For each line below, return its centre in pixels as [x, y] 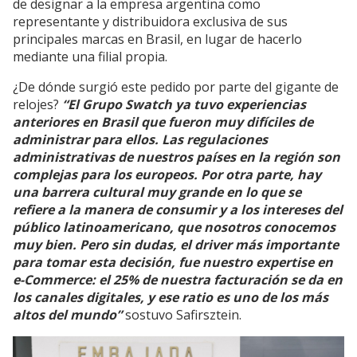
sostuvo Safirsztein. [182, 314]
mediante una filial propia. [90, 56]
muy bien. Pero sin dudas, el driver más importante [176, 244]
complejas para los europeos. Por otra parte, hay [167, 174]
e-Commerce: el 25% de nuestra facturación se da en [178, 279]
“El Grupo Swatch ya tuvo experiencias [182, 104]
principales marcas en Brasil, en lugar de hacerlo [157, 39]
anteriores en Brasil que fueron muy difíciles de [163, 122]
